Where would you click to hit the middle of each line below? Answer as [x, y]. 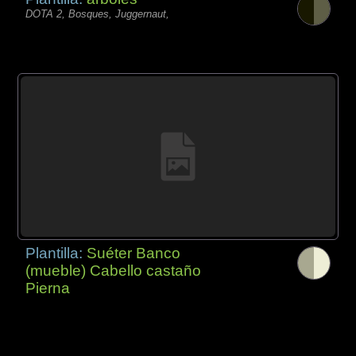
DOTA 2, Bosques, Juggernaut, [98, 14]
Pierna [48, 288]
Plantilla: [56, 253]
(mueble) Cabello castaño [114, 271]
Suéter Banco [134, 253]
